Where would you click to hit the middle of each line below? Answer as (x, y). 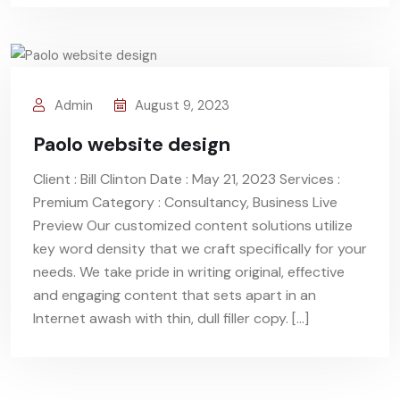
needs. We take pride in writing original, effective (189, 272)
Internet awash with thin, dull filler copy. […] (171, 319)
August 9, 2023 (182, 106)
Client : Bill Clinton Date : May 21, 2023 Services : (187, 179)
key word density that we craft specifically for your (200, 249)
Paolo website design (132, 145)
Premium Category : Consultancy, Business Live (185, 203)
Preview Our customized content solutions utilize (193, 226)
